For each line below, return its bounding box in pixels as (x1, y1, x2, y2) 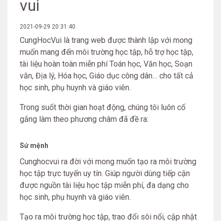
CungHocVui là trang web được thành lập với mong (20, 36, 192, 45)
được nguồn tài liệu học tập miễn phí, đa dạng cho (20, 181, 189, 190)
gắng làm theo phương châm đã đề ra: (20, 114, 148, 124)
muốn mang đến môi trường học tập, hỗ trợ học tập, (20, 47, 193, 57)
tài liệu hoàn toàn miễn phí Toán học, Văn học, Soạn (20, 59, 192, 69)
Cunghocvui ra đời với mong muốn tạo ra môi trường (20, 157, 196, 166)
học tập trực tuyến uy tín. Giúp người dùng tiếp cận (20, 169, 190, 178)
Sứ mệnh (20, 142, 50, 149)
